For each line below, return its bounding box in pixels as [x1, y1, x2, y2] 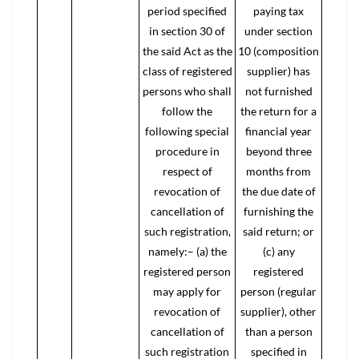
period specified [147, 4, 227, 18]
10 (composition [238, 44, 319, 58]
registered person [143, 264, 231, 278]
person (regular [240, 284, 317, 298]
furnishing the [244, 204, 313, 218]
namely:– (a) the [147, 244, 227, 258]
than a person [244, 325, 313, 338]
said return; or [243, 224, 314, 238]
